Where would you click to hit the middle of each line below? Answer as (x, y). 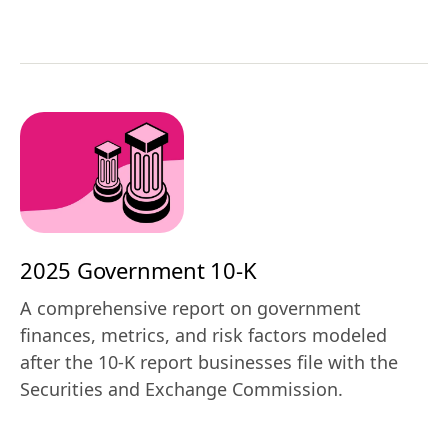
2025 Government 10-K (138, 269)
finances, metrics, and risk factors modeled (203, 334)
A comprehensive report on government (190, 307)
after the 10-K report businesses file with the (209, 361)
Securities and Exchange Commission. (181, 388)
